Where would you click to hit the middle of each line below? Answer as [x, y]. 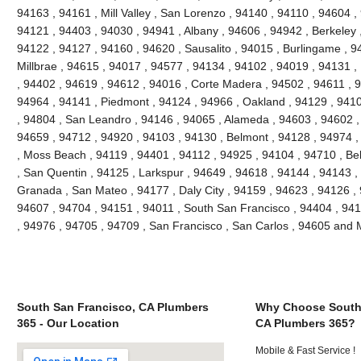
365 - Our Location [68, 323]
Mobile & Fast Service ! [306, 350]
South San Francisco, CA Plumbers [112, 307]
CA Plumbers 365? [306, 323]
